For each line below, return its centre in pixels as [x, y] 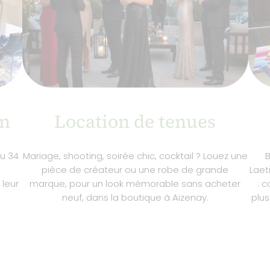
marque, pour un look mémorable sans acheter [135, 183]
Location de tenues [135, 121]
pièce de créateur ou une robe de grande [135, 169]
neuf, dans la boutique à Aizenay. [135, 197]
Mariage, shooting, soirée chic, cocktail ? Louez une [135, 155]
